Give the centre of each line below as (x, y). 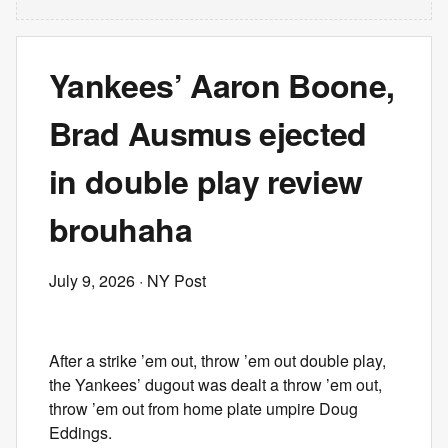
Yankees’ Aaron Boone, (222, 85)
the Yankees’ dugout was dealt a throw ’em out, (215, 384)
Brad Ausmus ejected (208, 133)
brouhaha (120, 229)
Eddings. (80, 432)
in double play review (206, 181)
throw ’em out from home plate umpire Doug (203, 408)
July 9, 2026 (92, 280)
